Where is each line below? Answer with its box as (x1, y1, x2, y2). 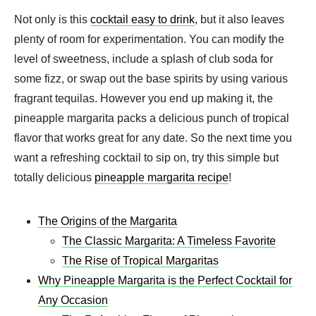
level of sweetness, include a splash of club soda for (14, 52, 273, 65)
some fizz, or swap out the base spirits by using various (14, 72, 288, 85)
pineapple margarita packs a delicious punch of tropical (14, 111, 289, 124)
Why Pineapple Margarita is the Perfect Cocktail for (38, 274, 292, 286)
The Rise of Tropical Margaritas (62, 254, 219, 267)
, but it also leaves (195, 13, 284, 25)
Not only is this (14, 13, 90, 25)
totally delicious (14, 171, 95, 183)
